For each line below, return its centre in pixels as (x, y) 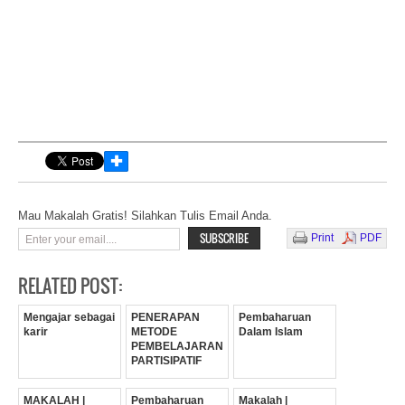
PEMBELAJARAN (177, 346)
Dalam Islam (271, 332)
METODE (154, 332)
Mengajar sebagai (69, 317)
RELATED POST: (70, 286)
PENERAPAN (165, 317)
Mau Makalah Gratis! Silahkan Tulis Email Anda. (145, 215)
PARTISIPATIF (166, 361)
